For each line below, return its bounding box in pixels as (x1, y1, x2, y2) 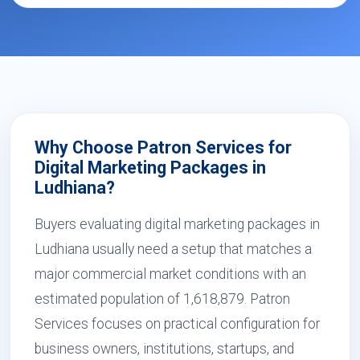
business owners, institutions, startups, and (35, 341, 294, 357)
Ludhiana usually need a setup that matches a (35, 241, 312, 257)
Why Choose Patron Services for (35, 137, 292, 157)
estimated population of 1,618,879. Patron (35, 291, 290, 307)
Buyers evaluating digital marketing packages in (35, 216, 320, 232)
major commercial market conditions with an (35, 266, 306, 282)
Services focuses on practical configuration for (35, 316, 320, 332)
